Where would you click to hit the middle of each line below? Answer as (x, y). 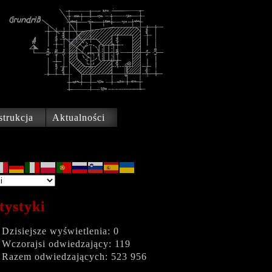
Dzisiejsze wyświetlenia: (58, 231)
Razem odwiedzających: (56, 257)
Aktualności (79, 117)
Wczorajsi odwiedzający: (58, 244)
